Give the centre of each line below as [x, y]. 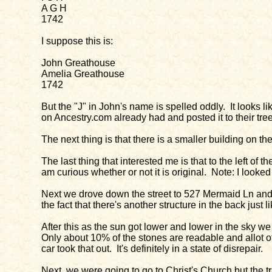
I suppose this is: [77, 41]
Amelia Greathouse [83, 74]
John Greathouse [78, 63]
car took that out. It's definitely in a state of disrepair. [152, 249]
